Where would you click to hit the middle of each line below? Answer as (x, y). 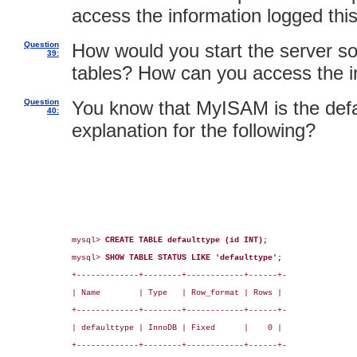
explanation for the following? (194, 130)
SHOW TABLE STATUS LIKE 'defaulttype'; (194, 258)
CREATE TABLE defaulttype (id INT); (186, 240)
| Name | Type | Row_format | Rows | (177, 293)
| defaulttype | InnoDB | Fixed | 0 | (177, 328)
